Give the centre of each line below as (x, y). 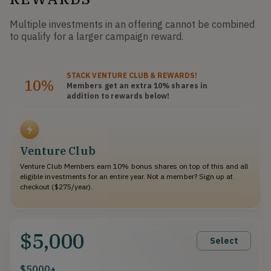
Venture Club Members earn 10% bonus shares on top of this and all (134, 166)
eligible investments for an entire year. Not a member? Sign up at (127, 176)
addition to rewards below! (118, 96)
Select (224, 240)
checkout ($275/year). (57, 186)
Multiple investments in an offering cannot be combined (132, 24)
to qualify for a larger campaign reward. (96, 36)
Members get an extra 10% (118, 85)
